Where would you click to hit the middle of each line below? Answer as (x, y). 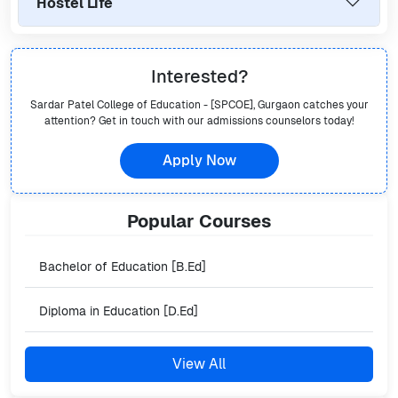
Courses (235, 221)
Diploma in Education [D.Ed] (119, 311)
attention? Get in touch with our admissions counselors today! (199, 121)
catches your (334, 105)
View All (199, 364)
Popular (163, 221)
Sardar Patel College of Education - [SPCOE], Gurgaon (165, 105)
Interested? (199, 76)
